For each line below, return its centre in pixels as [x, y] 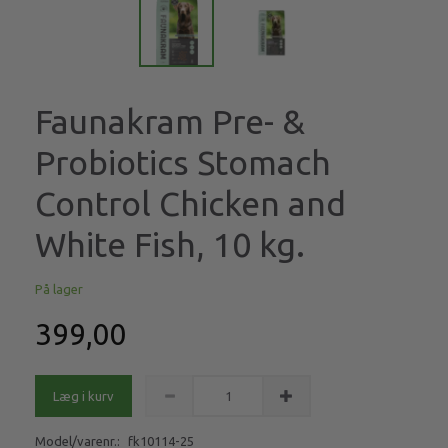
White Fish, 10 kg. [170, 244]
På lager [59, 289]
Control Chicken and [190, 203]
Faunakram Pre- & [170, 121]
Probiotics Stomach [183, 162]
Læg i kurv [83, 396]
